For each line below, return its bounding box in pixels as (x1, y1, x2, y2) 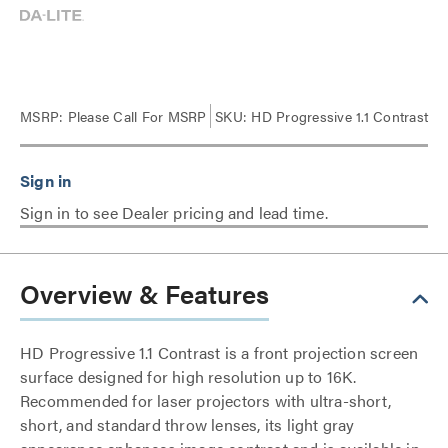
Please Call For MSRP (63, 106, 207, 126)
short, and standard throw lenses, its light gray (20, 413, 355, 436)
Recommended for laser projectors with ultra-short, (20, 389, 392, 412)
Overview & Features (20, 275, 269, 312)
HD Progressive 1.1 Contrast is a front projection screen (20, 341, 419, 364)
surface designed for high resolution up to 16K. (20, 365, 357, 388)
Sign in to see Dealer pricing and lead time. (20, 201, 328, 224)
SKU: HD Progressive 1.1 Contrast (215, 106, 428, 126)
